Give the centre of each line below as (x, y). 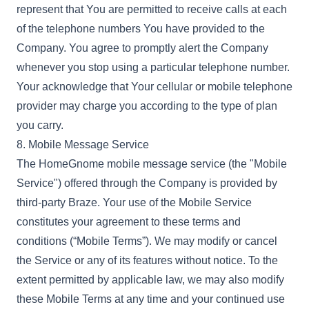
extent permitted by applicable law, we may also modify (150, 280)
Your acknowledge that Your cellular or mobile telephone (154, 87)
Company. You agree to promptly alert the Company (142, 48)
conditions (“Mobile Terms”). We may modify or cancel (147, 241)
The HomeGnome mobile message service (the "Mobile (152, 164)
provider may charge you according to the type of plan (147, 106)
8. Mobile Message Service (83, 144)
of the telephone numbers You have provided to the (141, 29)
